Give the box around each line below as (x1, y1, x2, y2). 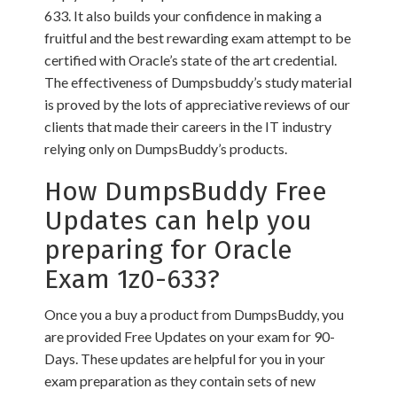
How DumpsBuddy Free (44, 175, 327, 207)
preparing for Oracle (44, 234, 292, 266)
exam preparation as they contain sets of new (44, 372, 315, 389)
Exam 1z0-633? (44, 263, 220, 295)
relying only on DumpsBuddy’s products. (44, 140, 287, 157)
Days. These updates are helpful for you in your (44, 350, 325, 367)
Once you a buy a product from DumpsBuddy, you (44, 306, 344, 323)
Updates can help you (44, 205, 312, 237)
